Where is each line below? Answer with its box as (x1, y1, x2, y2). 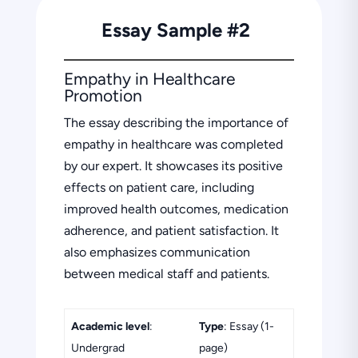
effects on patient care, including (63, 179, 254, 195)
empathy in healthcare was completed (63, 136, 283, 152)
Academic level (70, 319, 149, 333)
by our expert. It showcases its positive (63, 157, 283, 173)
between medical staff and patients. (63, 265, 269, 281)
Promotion (63, 85, 142, 105)
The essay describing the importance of (63, 114, 288, 130)
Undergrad (70, 340, 125, 355)
